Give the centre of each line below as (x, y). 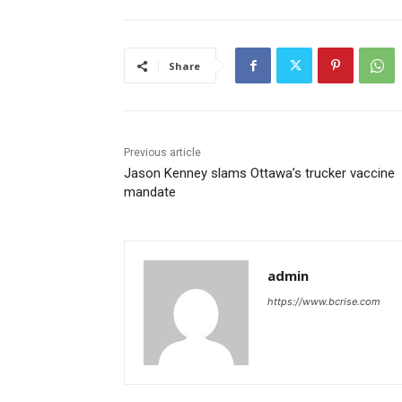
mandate (150, 192)
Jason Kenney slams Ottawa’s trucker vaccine (259, 173)
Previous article (162, 152)
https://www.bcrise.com (324, 301)
